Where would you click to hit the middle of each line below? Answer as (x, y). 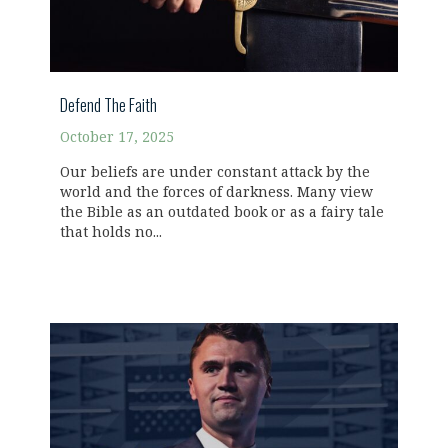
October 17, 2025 (117, 138)
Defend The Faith (108, 105)
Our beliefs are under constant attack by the (215, 173)
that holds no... (111, 233)
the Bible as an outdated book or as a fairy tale (222, 213)
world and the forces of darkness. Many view (216, 193)
